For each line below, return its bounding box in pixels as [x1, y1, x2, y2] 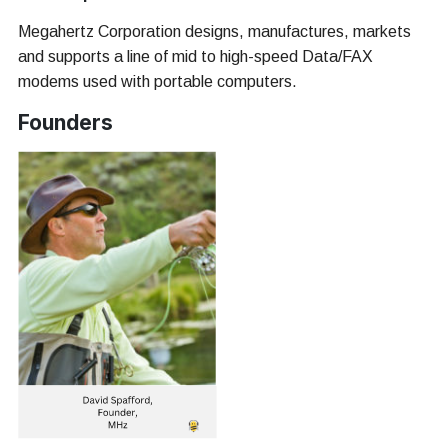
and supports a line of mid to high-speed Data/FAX [18, 47, 373, 65]
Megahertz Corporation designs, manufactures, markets [18, 22, 411, 40]
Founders [18, 109, 113, 135]
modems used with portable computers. [18, 72, 297, 90]
